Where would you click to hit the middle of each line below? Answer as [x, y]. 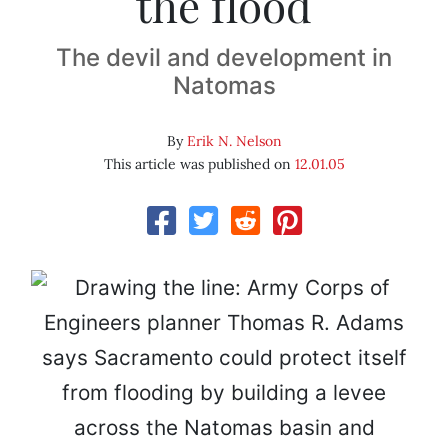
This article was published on [199, 164]
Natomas [224, 86]
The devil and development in [224, 58]
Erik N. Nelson [234, 141]
